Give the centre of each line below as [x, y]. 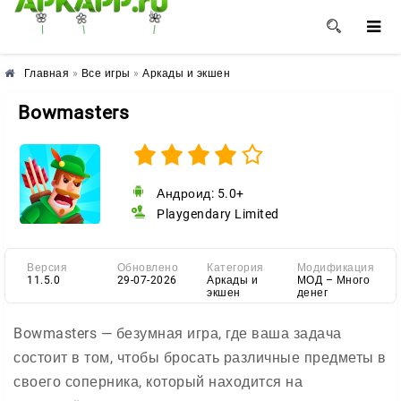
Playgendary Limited [216, 214]
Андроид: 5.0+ [200, 193]
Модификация [335, 268]
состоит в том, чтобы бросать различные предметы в [200, 358]
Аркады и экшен [186, 73]
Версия [47, 268]
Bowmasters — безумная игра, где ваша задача [178, 333]
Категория [235, 268]
